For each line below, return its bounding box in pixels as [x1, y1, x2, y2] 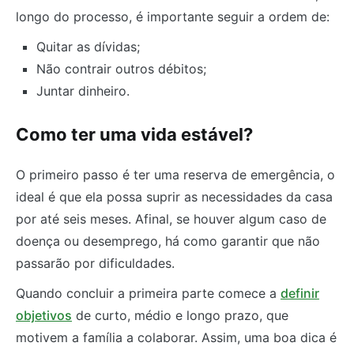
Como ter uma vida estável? [16, 123, 253, 145]
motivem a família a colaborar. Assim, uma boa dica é [16, 329, 337, 345]
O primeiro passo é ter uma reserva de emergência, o [16, 166, 335, 183]
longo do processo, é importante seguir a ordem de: [16, 9, 330, 25]
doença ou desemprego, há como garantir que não [16, 232, 320, 249]
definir [281, 284, 319, 301]
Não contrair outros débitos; [36, 61, 206, 77]
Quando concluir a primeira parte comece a [16, 284, 281, 301]
